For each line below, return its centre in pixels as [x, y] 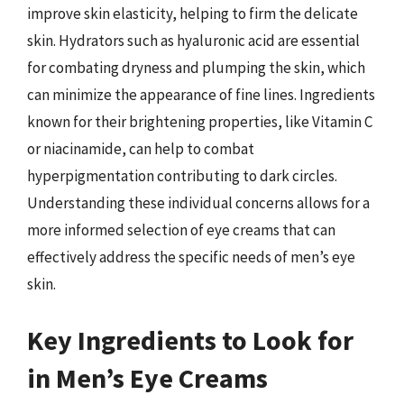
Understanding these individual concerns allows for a [198, 203]
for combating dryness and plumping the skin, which [196, 68]
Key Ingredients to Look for [190, 340]
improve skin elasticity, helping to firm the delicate [193, 14]
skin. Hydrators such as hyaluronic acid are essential [193, 41]
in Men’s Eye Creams [147, 377]
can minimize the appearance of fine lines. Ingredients [201, 95]
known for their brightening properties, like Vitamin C [200, 122]
